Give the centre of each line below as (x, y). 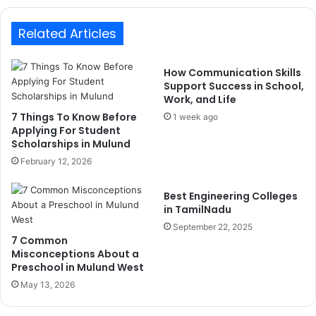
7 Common (39, 241)
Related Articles (67, 34)
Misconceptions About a (75, 254)
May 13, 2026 (48, 285)
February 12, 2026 (56, 162)
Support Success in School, (234, 86)
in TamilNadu (197, 210)
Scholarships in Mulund (71, 144)
